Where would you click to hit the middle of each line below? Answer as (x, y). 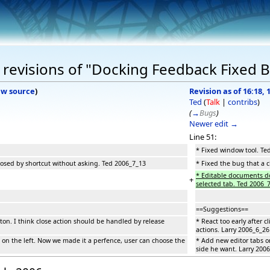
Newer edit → (214, 123)
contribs (243, 102)
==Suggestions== (222, 209)
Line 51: (203, 137)
